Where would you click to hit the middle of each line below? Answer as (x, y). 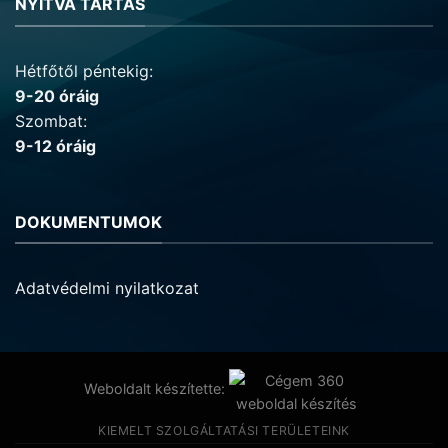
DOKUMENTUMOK (88, 221)
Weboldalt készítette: (156, 389)
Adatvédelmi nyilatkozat (107, 288)
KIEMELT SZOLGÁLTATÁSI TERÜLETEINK (224, 430)
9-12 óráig (55, 145)
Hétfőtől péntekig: (84, 70)
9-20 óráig (57, 95)
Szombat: (51, 120)
